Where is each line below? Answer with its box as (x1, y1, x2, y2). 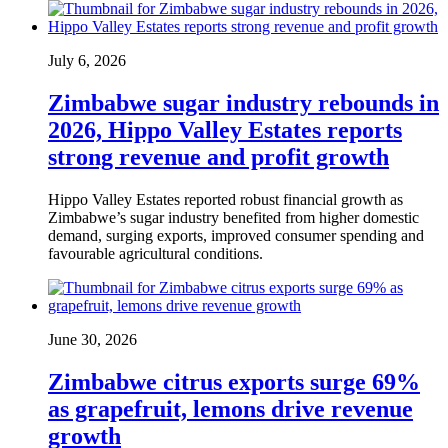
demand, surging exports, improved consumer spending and (48, 226, 424, 244)
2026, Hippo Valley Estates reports (48, 116, 402, 143)
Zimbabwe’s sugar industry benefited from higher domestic (48, 208, 419, 226)
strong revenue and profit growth (48, 143, 389, 170)
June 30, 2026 (48, 330, 137, 348)
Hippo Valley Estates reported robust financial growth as (48, 190, 403, 208)
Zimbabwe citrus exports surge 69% (48, 368, 420, 395)
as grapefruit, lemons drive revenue (48, 395, 413, 422)
